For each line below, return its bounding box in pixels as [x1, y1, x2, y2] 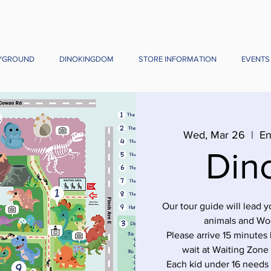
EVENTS [241, 54, 270, 64]
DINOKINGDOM [59, 54, 114, 64]
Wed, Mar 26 [183, 129, 245, 141]
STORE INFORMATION [138, 54, 217, 64]
